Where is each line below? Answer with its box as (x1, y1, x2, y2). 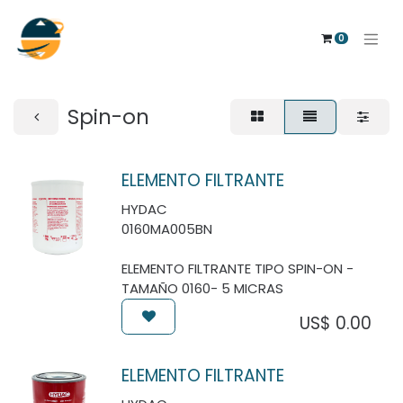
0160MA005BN (121, 219, 212, 238)
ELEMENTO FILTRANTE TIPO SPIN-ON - (121, 259, 354, 278)
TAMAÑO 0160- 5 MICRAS (121, 279, 283, 298)
